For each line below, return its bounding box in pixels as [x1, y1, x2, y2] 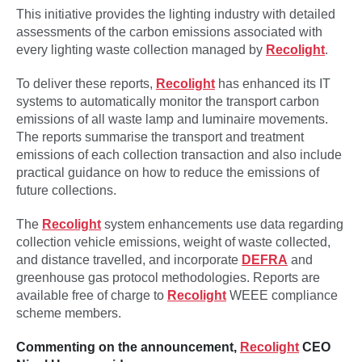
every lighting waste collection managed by [16, 43, 266, 57]
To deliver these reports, [16, 77, 156, 90]
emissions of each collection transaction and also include [16, 148, 342, 162]
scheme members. [16, 306, 124, 320]
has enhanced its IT [215, 77, 330, 90]
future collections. [16, 183, 116, 197]
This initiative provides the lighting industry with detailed [16, 7, 335, 21]
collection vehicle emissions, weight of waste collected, [16, 235, 330, 249]
